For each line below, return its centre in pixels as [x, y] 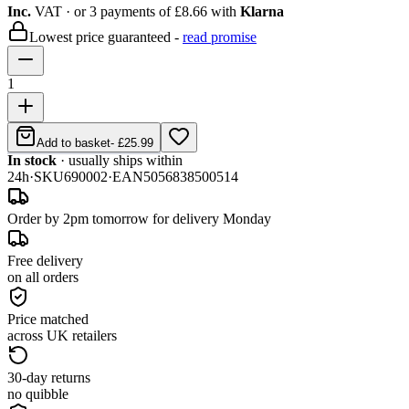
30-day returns [49, 377]
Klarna [262, 11]
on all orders [43, 277]
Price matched [48, 319]
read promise [220, 37]
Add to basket [73, 142]
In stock [32, 160]
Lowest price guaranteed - [104, 37]
